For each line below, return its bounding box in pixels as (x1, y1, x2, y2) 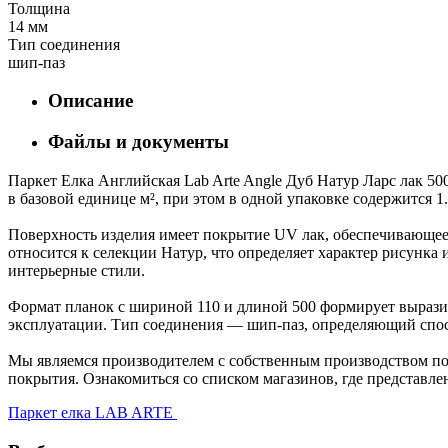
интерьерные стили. (8, 261, 145, 279)
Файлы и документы (48, 131, 229, 153)
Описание (48, 90, 133, 112)
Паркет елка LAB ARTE (8, 403, 173, 421)
